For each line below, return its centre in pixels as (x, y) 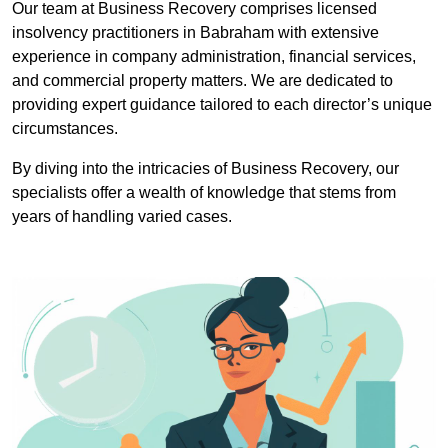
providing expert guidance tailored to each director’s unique (222, 105)
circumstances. (65, 129)
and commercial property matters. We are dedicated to (202, 81)
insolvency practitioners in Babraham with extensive (195, 33)
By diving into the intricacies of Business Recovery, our (205, 169)
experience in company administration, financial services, (214, 57)
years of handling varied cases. (124, 217)
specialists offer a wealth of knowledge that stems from (204, 193)
